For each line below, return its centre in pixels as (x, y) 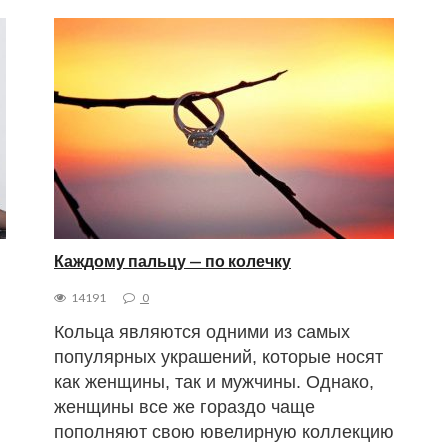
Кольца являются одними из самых (201, 331)
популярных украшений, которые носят (218, 356)
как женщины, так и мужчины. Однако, (213, 381)
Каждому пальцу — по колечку (172, 260)
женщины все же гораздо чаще (184, 406)
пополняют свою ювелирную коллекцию (223, 431)
